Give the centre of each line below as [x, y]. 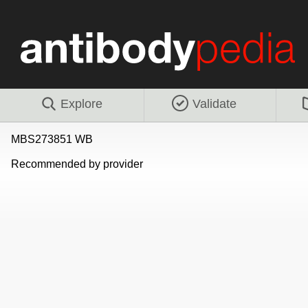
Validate [214, 103]
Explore [81, 103]
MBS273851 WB [52, 139]
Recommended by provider [77, 164]
